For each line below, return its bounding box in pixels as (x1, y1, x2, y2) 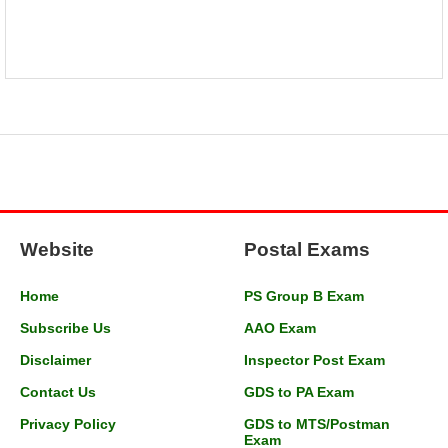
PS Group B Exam (244, 288, 364, 305)
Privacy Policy (20, 416, 116, 433)
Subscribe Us (20, 320, 111, 337)
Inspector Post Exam (244, 352, 385, 369)
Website (20, 239, 94, 261)
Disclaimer (20, 352, 91, 369)
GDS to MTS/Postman (244, 416, 390, 433)
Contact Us (20, 384, 96, 401)
